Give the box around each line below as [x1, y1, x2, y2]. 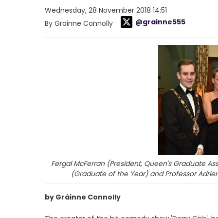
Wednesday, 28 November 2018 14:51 [45, 5, 167, 15]
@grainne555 [135, 17, 185, 27]
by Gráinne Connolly [45, 192, 121, 202]
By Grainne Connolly [45, 18, 115, 28]
